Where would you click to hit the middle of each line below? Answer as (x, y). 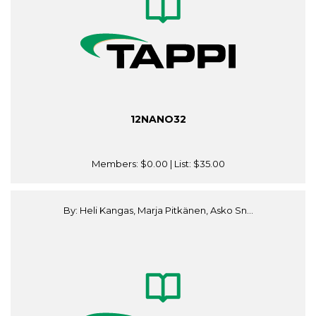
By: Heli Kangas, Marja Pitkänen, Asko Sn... (158, 211)
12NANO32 (158, 120)
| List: (180, 164)
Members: (116, 164)
